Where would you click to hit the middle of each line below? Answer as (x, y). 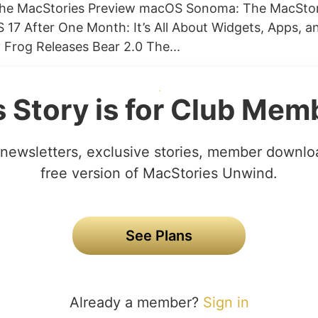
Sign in (226, 302)
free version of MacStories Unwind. (159, 173)
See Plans (159, 236)
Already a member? (136, 302)
